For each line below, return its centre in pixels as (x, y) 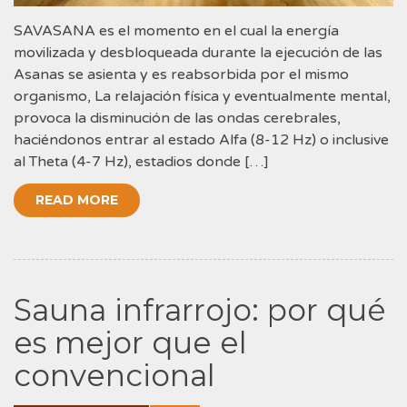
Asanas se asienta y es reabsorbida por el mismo (181, 74)
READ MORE (77, 199)
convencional (114, 375)
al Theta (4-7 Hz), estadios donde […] (141, 161)
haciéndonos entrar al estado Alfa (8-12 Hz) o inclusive (201, 139)
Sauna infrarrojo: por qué (200, 309)
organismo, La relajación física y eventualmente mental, (202, 96)
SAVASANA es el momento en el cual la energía (176, 30)
